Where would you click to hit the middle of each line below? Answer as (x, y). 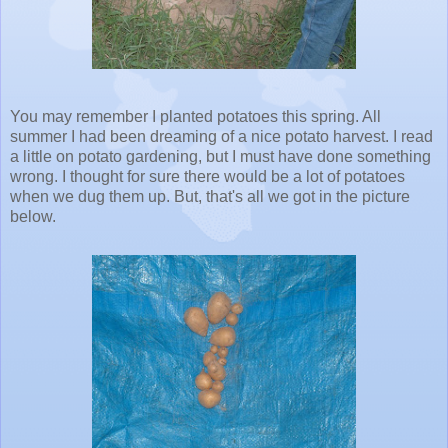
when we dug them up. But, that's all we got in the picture (210, 196)
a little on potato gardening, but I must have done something (220, 156)
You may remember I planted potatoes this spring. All (195, 116)
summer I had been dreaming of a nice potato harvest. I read (221, 136)
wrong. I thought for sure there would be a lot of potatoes (207, 176)
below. (33, 216)
